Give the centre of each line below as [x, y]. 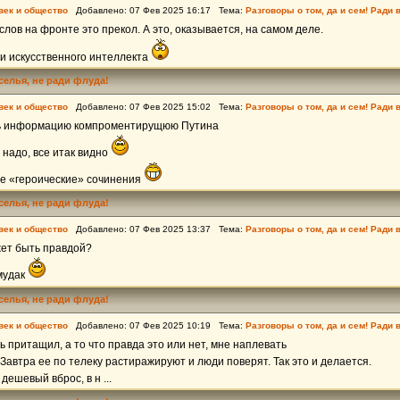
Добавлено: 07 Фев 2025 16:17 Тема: [157, 10]
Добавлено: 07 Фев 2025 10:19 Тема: [157, 325]
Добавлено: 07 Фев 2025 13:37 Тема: [157, 229]
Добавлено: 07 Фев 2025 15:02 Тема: [157, 107]
